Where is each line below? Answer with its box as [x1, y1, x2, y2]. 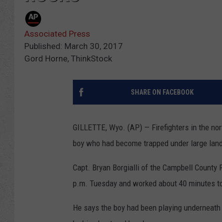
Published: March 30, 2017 [24, 41, 123, 52]
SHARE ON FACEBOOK [130, 88, 194, 97]
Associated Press [24, 29, 90, 39]
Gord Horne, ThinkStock [24, 54, 112, 64]
